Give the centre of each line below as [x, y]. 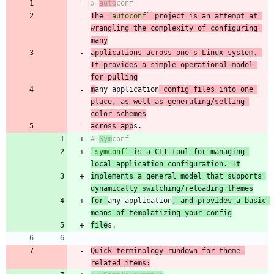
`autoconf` [129, 16]
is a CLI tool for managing [187, 151]
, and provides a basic [219, 200]
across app [112, 126]
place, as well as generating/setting [168, 101]
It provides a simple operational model [172, 65]
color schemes [118, 113]
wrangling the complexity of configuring [174, 28]
